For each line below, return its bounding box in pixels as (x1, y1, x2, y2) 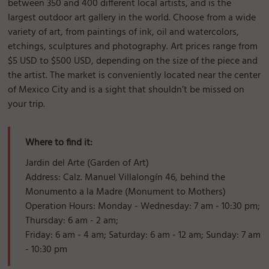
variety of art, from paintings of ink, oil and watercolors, (8, 24, 240, 40)
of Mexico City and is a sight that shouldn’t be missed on (8, 82, 245, 98)
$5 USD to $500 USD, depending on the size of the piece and (8, 53, 258, 69)
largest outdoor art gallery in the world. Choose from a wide (8, 10, 256, 26)
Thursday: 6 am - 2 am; (25, 213, 119, 229)
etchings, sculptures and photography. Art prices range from (8, 38, 258, 55)
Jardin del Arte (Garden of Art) (25, 155, 150, 171)
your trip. (8, 96, 46, 112)
